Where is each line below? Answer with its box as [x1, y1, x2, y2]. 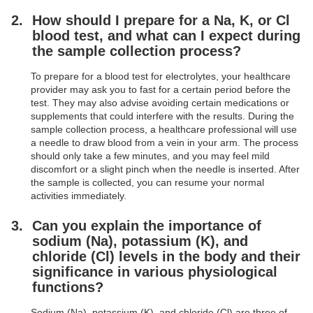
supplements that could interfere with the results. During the [31, 110, 294, 122]
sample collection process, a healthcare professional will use [31, 124, 297, 136]
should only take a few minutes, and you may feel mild [31, 150, 270, 162]
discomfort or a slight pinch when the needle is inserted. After [31, 163, 300, 175]
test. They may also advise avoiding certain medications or [31, 97, 289, 109]
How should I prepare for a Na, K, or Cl [32, 13, 290, 29]
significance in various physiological [32, 264, 277, 280]
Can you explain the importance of [32, 218, 261, 234]
